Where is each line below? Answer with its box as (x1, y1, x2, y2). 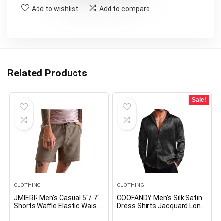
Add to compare (99, 4, 150, 13)
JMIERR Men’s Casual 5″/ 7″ (14, 193, 100, 202)
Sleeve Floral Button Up (117, 209, 190, 218)
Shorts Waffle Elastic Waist (14, 201, 100, 210)
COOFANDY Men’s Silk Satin (117, 193, 203, 202)
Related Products (7, 67, 87, 79)
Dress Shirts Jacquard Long (117, 201, 205, 210)
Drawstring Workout (14, 209, 77, 218)
